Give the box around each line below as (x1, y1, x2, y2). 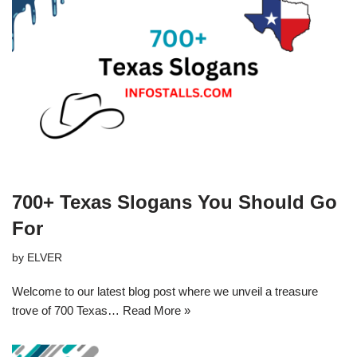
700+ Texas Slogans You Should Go (12, 190, 337, 213)
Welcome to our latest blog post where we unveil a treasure (12, 284, 318, 298)
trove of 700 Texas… (12, 303, 123, 317)
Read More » (123, 303, 190, 317)
